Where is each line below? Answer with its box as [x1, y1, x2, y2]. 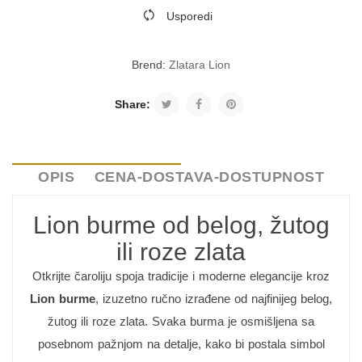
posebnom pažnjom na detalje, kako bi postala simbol [37, 337, 325, 351]
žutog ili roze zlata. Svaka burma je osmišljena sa [48, 314, 314, 328]
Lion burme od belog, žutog [32, 212, 330, 238]
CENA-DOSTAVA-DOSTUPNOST [94, 169, 324, 185]
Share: [115, 98, 150, 111]
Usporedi [166, 10, 213, 23]
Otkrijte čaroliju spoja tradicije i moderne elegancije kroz [32, 269, 330, 283]
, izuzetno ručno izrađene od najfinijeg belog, [95, 292, 332, 305]
